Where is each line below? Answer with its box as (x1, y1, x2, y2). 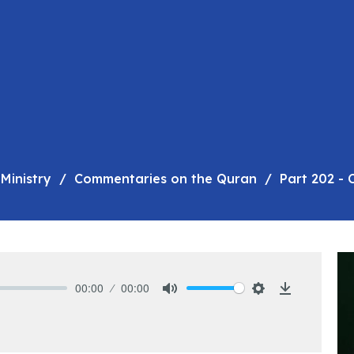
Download (285, 296, 337, 314)
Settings (258, 296, 301, 314)
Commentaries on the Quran (74, 170, 257, 186)
